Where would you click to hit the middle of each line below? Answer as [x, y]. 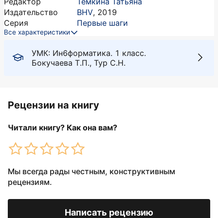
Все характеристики [37, 32]
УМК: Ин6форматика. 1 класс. [89, 53]
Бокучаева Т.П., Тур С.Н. [79, 63]
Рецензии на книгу [54, 105]
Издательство [31, 12]
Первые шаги [102, 23]
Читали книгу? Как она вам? [63, 127]
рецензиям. [30, 182]
